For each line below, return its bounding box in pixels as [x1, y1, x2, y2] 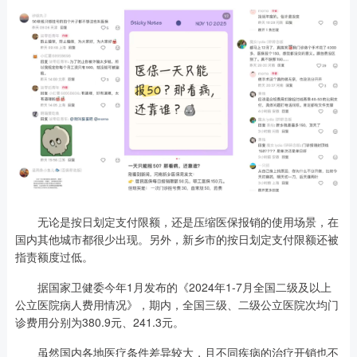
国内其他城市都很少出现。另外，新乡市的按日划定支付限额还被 [14, 230, 339, 247]
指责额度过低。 [14, 248, 93, 265]
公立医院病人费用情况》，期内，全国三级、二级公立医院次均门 [14, 296, 339, 312]
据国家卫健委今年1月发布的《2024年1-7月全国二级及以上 [14, 278, 331, 295]
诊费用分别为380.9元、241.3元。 [14, 313, 184, 330]
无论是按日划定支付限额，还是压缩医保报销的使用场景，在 [14, 213, 339, 229]
